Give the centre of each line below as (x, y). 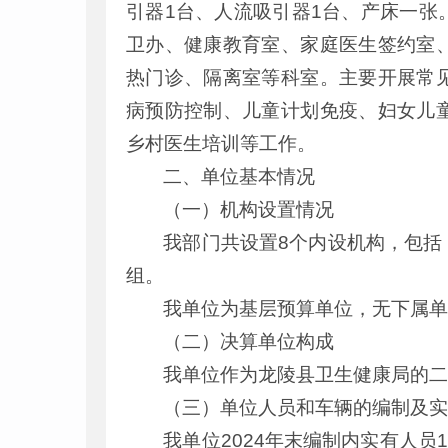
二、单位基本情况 (239, 176)
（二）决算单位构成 (249, 341)
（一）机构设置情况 (249, 209)
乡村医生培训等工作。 (221, 143)
